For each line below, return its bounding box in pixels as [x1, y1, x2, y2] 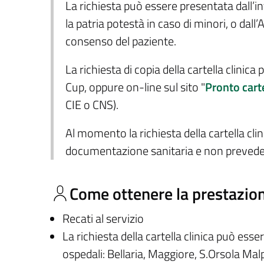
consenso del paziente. [65, 32, 176, 50]
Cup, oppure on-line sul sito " [65, 78, 205, 96]
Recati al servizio [62, 209, 144, 227]
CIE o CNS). [65, 96, 118, 114]
